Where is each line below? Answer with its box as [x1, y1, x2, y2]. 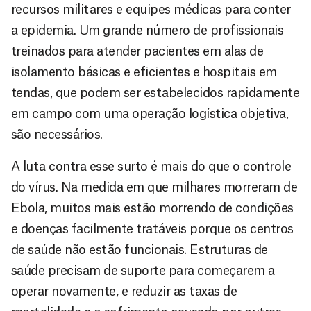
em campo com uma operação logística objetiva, [11, 107, 289, 120]
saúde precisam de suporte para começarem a [11, 264, 275, 277]
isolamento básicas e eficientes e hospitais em [11, 65, 277, 78]
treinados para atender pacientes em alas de [11, 44, 264, 58]
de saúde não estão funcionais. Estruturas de [11, 243, 268, 256]
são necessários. [11, 128, 103, 141]
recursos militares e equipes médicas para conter [11, 3, 291, 16]
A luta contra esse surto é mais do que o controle [11, 160, 292, 173]
